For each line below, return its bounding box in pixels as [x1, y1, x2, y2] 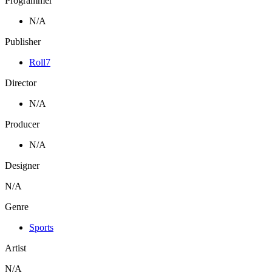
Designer [5, 160, 39, 171]
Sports [29, 222, 53, 233]
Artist [5, 242, 26, 253]
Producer [5, 118, 39, 129]
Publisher [5, 36, 41, 47]
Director [5, 77, 36, 88]
